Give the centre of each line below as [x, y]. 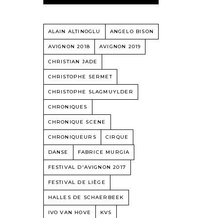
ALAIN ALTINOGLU [74, 31]
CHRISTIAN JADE [73, 62]
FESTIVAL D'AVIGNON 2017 [87, 167]
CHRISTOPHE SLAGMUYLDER [91, 92]
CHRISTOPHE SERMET [80, 77]
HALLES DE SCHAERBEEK [86, 197]
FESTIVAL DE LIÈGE [77, 182]
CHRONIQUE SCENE [77, 122]
